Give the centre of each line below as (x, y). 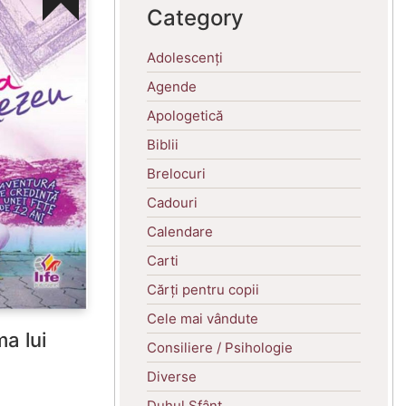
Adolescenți (185, 57)
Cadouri (172, 202)
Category (195, 17)
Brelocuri (176, 173)
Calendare (180, 231)
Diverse (172, 376)
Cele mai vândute (203, 318)
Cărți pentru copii (203, 289)
